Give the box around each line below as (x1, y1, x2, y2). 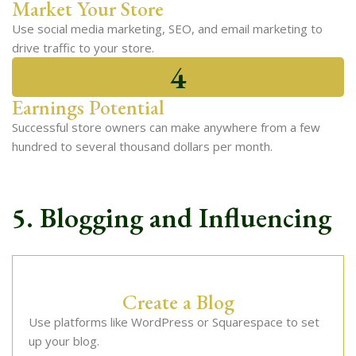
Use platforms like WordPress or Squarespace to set (29, 314, 319, 330)
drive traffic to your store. (12, 40, 154, 56)
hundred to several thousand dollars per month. (12, 138, 273, 154)
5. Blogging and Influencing (12, 199, 331, 235)
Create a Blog (122, 288, 234, 315)
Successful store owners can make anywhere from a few (12, 119, 320, 135)
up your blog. (29, 333, 99, 349)
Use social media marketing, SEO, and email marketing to (12, 21, 323, 37)
